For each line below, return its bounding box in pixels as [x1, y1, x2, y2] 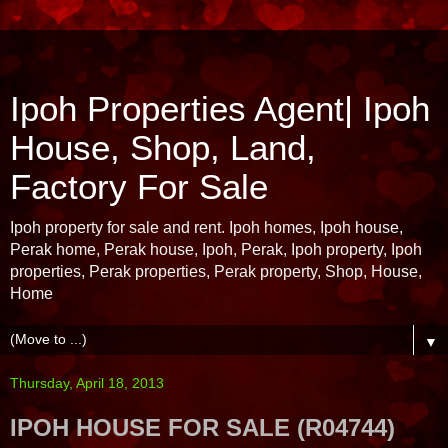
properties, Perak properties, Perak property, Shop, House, [10, 263, 422, 280]
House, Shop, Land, [10, 129, 316, 167]
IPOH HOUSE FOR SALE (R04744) [10, 414, 395, 441]
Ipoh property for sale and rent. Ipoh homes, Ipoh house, [10, 219, 403, 236]
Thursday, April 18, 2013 [10, 375, 164, 391]
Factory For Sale [10, 168, 268, 206]
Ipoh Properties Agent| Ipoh [10, 90, 430, 128]
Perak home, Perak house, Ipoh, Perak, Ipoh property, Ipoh [10, 241, 422, 258]
